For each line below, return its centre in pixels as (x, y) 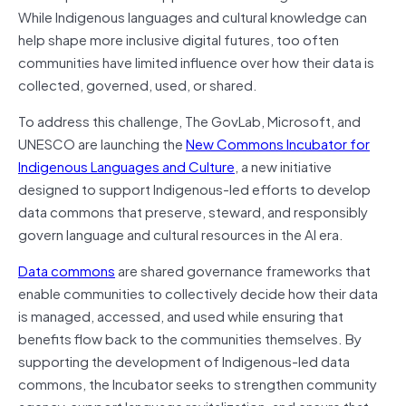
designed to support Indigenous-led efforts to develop (194, 188)
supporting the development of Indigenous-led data (184, 360)
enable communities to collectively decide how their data (198, 292)
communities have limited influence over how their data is (196, 61)
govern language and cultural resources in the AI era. (181, 233)
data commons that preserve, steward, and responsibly (193, 211)
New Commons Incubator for (278, 143)
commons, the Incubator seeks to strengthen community (198, 383)
